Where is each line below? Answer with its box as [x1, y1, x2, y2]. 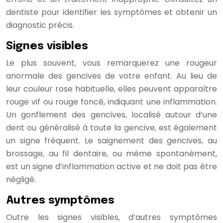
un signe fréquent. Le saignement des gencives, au [6, 134, 217, 146]
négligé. [6, 173, 36, 185]
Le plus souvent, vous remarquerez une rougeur [6, 57, 217, 69]
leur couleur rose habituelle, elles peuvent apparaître [6, 83, 217, 95]
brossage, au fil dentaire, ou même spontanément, [6, 147, 217, 159]
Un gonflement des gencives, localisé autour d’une [6, 109, 217, 120]
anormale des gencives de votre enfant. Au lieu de [6, 70, 217, 82]
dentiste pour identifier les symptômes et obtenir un [6, 6, 217, 18]
